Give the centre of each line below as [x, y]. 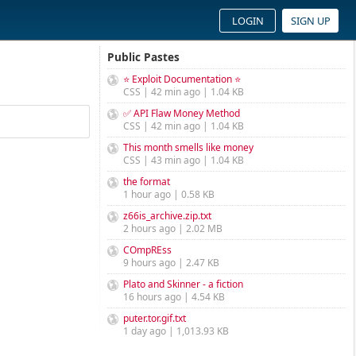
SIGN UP [310, 21]
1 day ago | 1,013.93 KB [176, 331]
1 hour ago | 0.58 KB [169, 194]
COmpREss [147, 250]
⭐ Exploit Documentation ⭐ [182, 79]
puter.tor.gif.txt [155, 318]
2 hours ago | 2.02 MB [173, 228]
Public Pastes [143, 57]
